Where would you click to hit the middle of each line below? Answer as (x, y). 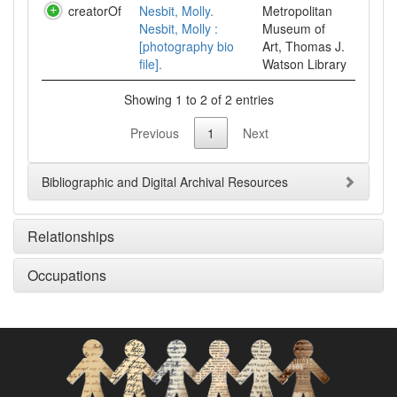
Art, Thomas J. (304, 46)
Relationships (71, 237)
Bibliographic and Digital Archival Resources (165, 182)
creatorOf (95, 11)
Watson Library (304, 64)
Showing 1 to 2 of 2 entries (198, 99)
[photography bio (187, 46)
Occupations (67, 276)
